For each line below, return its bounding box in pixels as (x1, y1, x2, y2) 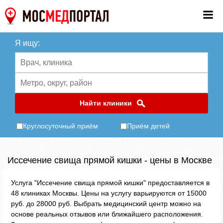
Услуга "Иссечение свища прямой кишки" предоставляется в (11, 179, 210, 187)
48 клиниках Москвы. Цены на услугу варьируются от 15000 (11, 189, 207, 197)
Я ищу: (15, 39, 40, 47)
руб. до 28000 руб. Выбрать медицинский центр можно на (11, 200, 201, 208)
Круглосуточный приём (23, 122, 98, 130)
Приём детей (127, 122, 170, 130)
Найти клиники (79, 99, 132, 107)
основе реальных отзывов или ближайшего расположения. (11, 210, 203, 218)
